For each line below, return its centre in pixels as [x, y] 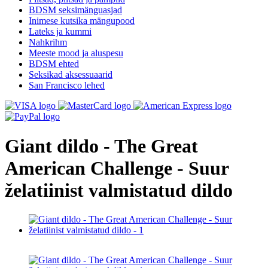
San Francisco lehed [67, 86]
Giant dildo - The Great [101, 146]
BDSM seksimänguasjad [75, 10]
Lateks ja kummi [60, 32]
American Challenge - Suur [117, 168]
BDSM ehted [54, 64]
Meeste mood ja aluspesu [76, 53]
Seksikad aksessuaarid [71, 75]
